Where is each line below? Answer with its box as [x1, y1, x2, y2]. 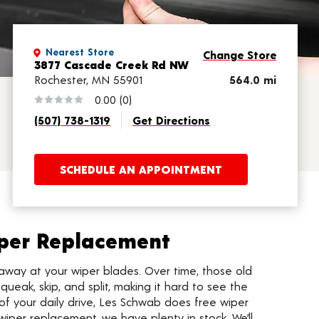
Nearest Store [46, 46, 114, 58]
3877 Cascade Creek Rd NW [34, 58, 189, 71]
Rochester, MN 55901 [34, 73, 142, 86]
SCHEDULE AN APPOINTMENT [60, 162, 222, 176]
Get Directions [132, 113, 210, 127]
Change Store [203, 48, 276, 61]
